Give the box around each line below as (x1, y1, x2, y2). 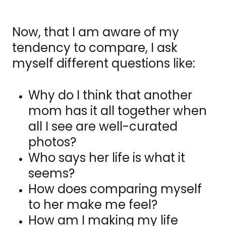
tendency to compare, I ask (12, 39, 178, 56)
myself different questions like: (12, 55, 195, 72)
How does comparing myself (28, 181, 202, 198)
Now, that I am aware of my (12, 24, 179, 41)
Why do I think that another (28, 87, 192, 104)
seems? (28, 165, 75, 182)
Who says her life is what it (28, 149, 185, 166)
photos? (28, 134, 76, 151)
